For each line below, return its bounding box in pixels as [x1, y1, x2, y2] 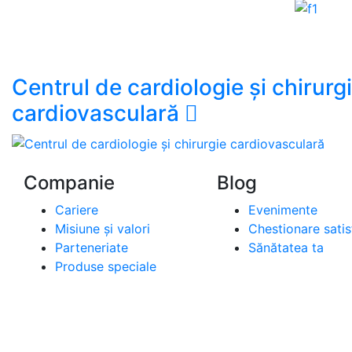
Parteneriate [55, 239, 128, 255]
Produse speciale [55, 258, 156, 274]
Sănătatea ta [248, 239, 324, 255]
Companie [24, 170, 115, 194]
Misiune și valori [55, 220, 150, 236]
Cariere [55, 201, 98, 218]
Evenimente [248, 201, 318, 218]
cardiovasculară [12, 99, 185, 126]
